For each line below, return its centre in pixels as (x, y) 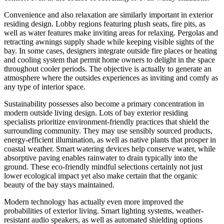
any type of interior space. (45, 86)
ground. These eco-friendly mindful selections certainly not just (103, 166)
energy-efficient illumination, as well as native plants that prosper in (110, 139)
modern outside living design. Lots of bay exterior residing (96, 112)
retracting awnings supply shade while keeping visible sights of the (109, 41)
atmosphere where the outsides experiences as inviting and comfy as (111, 77)
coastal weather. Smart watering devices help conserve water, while (110, 148)
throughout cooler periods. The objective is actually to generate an (108, 68)
